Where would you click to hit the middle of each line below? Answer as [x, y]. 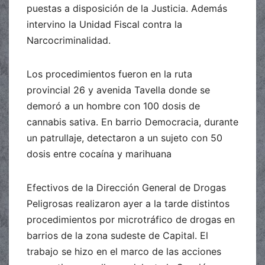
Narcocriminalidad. [69, 40]
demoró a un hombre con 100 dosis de [113, 106]
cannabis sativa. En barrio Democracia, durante [132, 122]
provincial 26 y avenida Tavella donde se [118, 90]
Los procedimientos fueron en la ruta [109, 74]
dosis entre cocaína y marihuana [99, 153]
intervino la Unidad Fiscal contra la [104, 24]
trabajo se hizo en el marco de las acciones [124, 251]
